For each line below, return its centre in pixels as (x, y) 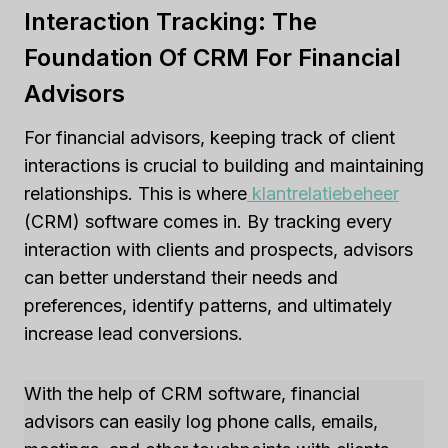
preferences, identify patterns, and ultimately (208, 306)
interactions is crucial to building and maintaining (224, 166)
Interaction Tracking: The (170, 22)
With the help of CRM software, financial (192, 394)
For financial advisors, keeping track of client (209, 138)
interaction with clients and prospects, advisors (218, 250)
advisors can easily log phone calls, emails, (201, 422)
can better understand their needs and (181, 278)
